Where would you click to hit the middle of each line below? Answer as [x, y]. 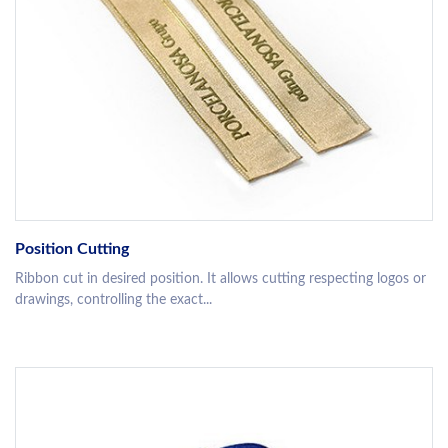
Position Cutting [72, 249]
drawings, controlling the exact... [113, 300]
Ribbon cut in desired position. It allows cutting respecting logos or [220, 279]
